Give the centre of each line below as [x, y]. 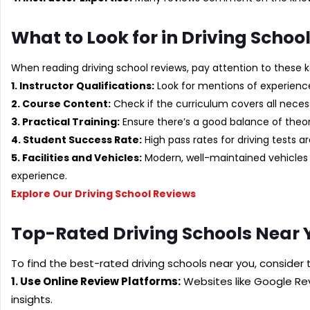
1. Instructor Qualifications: [83, 85]
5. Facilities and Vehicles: [76, 157]
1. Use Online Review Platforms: [96, 281]
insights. [32, 299]
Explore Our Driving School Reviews [103, 193]
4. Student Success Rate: [76, 139]
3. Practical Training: [65, 121]
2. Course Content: [61, 103]
